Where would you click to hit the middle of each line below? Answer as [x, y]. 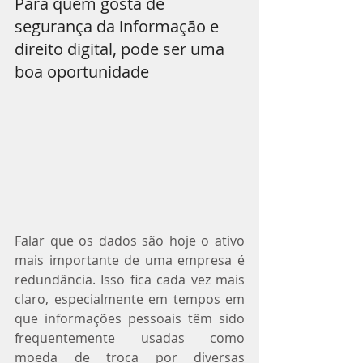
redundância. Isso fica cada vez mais [130, 279]
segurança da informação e [119, 26]
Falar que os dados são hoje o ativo [130, 240]
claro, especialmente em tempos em [130, 299]
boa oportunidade [82, 72]
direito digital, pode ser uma [122, 49]
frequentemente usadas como [130, 337]
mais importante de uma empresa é [130, 260]
